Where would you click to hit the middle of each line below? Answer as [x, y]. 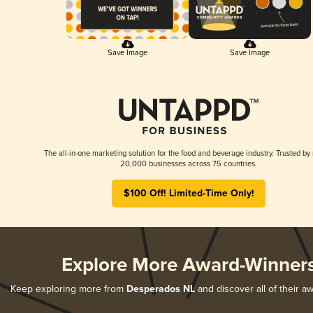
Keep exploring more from [68, 289]
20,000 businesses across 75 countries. [189, 163]
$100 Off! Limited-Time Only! [189, 193]
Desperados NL [161, 289]
